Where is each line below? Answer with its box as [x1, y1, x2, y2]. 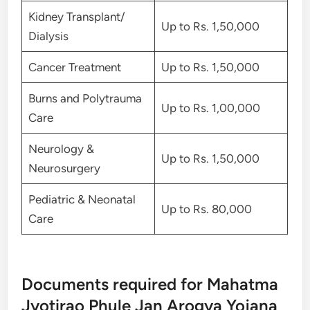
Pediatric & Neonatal [28, 192, 136, 206]
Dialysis [28, 29, 71, 43]
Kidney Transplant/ [28, 10, 125, 24]
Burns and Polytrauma [28, 91, 142, 105]
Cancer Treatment [28, 60, 124, 74]
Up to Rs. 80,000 [161, 202, 252, 216]
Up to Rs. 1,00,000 [161, 101, 260, 115]
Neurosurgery [28, 161, 100, 175]
